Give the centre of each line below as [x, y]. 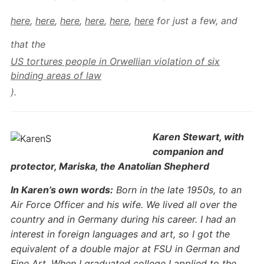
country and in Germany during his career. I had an [123, 219]
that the [29, 44]
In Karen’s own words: [62, 190]
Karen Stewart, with [198, 137]
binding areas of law [56, 75]
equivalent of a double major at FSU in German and [125, 249]
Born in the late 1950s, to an [177, 190]
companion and [188, 151]
